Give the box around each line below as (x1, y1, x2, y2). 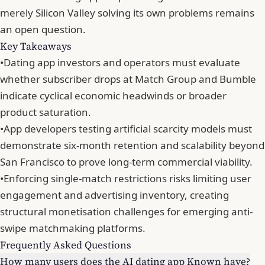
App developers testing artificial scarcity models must (4, 121, 252, 135)
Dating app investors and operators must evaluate (4, 55, 240, 69)
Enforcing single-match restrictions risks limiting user (4, 171, 251, 185)
